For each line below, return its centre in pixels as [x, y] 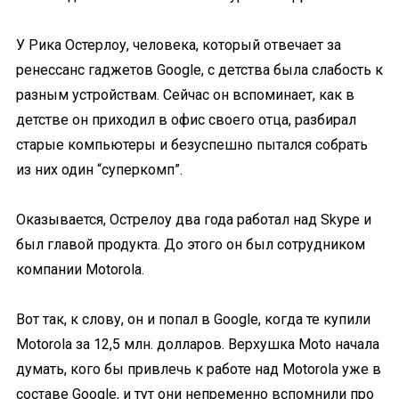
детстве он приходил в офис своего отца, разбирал [186, 120]
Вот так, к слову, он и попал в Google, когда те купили [193, 319]
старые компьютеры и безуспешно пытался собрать [192, 145]
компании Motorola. [80, 269]
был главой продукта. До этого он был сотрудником [191, 244]
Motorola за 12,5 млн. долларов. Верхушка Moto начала [198, 344]
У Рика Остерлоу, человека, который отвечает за [179, 45]
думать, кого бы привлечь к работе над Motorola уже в [199, 369]
